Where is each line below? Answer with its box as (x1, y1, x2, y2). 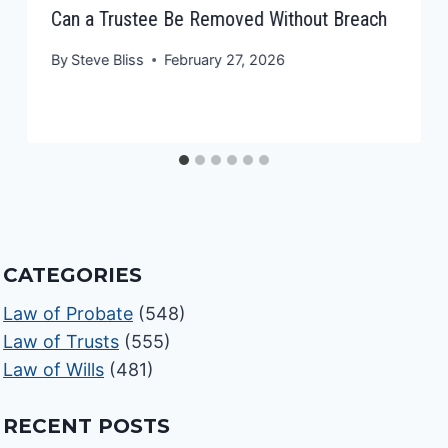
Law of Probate (3, 303, 134, 325)
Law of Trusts (3, 331, 120, 353)
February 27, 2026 (164, 51, 286, 69)
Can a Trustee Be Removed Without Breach (51, 6, 388, 31)
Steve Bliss (71, 51, 145, 69)
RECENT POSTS (3, 414, 171, 439)
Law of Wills (3, 359, 105, 381)
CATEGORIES (3, 263, 143, 288)
